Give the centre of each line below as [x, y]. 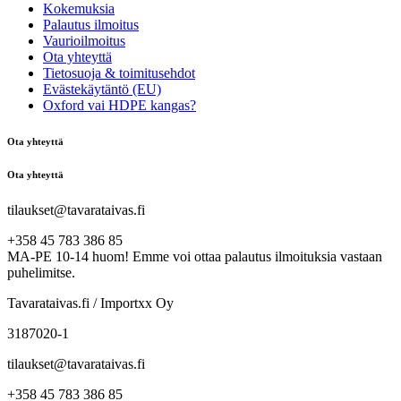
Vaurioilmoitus [84, 40]
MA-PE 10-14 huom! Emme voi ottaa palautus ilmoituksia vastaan [195, 256]
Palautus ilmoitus [91, 24]
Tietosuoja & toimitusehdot [119, 73]
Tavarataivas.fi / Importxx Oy [90, 303]
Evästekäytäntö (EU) [102, 89]
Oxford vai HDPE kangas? [119, 105]
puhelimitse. [41, 272]
